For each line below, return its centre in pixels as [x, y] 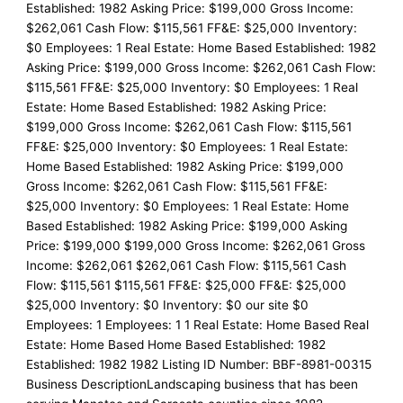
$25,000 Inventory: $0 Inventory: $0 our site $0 [168, 305]
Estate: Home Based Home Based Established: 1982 [176, 345]
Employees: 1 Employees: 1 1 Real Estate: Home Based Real [198, 325]
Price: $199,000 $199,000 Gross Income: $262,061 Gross [196, 246]
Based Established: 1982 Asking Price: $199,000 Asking [187, 226]
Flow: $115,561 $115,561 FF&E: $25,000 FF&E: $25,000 [187, 286]
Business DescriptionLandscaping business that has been [193, 385]
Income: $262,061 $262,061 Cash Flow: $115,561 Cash [187, 266]
